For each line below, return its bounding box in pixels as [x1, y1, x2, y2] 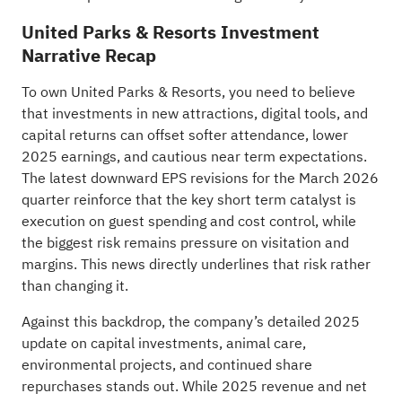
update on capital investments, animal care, [21, 332, 306, 354]
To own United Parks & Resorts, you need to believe [21, 81, 355, 103]
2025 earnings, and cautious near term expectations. [21, 145, 367, 168]
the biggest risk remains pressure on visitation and [21, 232, 349, 254]
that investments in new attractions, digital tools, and [21, 102, 368, 125]
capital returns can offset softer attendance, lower [21, 124, 348, 146]
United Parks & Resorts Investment [21, 18, 319, 46]
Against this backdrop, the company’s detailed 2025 [21, 310, 360, 333]
